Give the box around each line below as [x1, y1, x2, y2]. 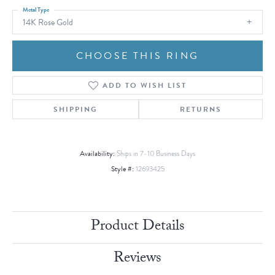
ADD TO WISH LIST [102, 80, 187, 91]
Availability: [80, 148, 115, 160]
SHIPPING [53, 104, 98, 115]
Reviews [114, 247, 161, 273]
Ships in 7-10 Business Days [117, 149, 195, 160]
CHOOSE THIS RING [76, 48, 199, 64]
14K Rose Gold [23, 16, 73, 29]
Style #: [110, 163, 134, 175]
